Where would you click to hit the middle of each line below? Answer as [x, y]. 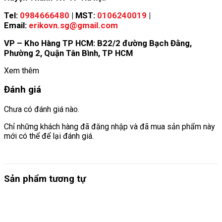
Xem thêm [22, 70]
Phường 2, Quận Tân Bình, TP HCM [68, 53]
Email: [16, 25]
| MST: [84, 15]
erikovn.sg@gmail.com [73, 25]
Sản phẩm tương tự [45, 179]
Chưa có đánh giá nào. [42, 109]
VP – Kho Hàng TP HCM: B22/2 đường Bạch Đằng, [98, 43]
